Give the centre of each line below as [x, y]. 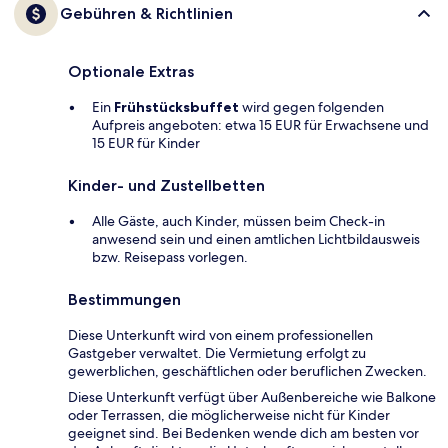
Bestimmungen [124, 300]
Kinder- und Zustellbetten [166, 186]
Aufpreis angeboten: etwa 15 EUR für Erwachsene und [260, 125]
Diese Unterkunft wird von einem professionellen [220, 335]
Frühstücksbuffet [176, 107]
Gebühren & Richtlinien [146, 14]
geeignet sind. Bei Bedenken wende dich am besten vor [243, 433]
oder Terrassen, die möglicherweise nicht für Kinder [229, 415]
